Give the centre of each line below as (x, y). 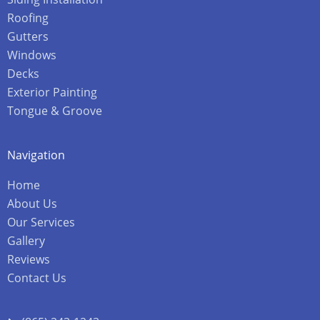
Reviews (29, 259)
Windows (32, 55)
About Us (32, 203)
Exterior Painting (52, 92)
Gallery (26, 240)
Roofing (28, 17)
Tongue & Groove (55, 110)
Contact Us (37, 277)
